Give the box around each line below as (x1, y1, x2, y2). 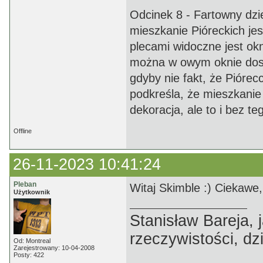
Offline (14, 127, 32, 134)
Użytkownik (14, 188, 50, 195)
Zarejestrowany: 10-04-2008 (14, 244, 95, 251)
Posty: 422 (14, 251, 44, 258)
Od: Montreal (14, 237, 50, 244)
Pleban (14, 180, 36, 188)
